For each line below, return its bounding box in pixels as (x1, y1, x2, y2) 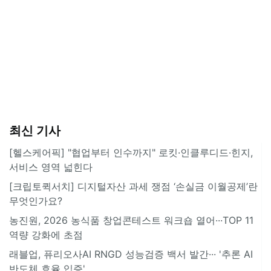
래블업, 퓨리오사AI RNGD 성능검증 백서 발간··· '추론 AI (9, 247, 253, 260)
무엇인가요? (9, 194, 62, 207)
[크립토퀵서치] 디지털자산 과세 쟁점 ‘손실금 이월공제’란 (9, 180, 258, 192)
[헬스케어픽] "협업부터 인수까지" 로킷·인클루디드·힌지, (9, 146, 253, 158)
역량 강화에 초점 (9, 228, 83, 241)
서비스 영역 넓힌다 (9, 160, 93, 173)
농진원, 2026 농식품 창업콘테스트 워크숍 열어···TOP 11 (9, 214, 253, 226)
